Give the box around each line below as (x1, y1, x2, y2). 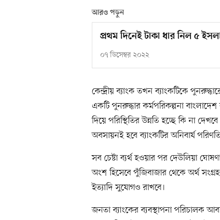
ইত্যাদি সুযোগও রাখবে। (92, 181, 165, 193)
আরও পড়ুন (92, 8, 124, 17)
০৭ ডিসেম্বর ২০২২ (100, 50, 149, 60)
